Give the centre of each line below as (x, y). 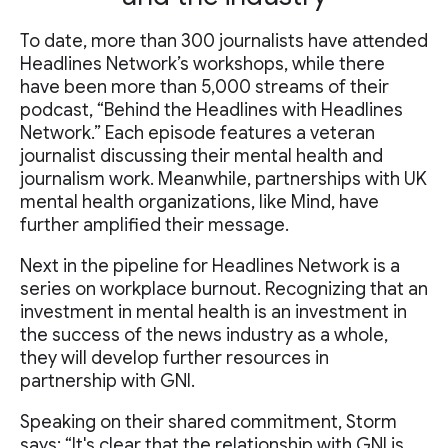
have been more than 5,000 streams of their (204, 87)
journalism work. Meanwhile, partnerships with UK (223, 179)
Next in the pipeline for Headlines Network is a (210, 266)
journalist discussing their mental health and (201, 156)
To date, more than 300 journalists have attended (224, 41)
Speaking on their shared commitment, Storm (208, 422)
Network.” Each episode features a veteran (197, 133)
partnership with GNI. (107, 381)
